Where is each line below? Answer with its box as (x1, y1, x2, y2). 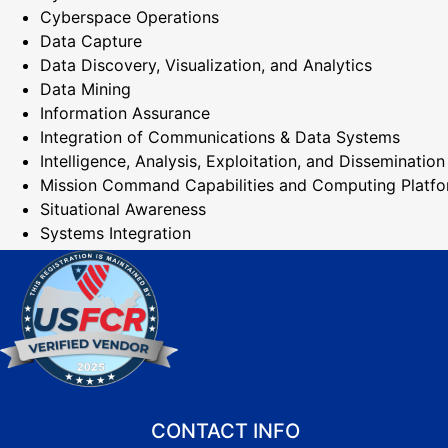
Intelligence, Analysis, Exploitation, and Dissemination (40, 151, 445, 172)
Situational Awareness (40, 199, 206, 220)
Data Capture (40, 31, 142, 52)
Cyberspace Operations (40, 7, 219, 28)
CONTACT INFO (151, 419, 301, 444)
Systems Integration (40, 223, 191, 244)
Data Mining (40, 79, 131, 100)
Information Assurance (40, 103, 210, 124)
